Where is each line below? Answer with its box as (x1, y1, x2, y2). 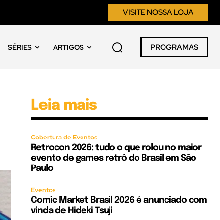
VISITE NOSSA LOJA (123, 7, 193, 17)
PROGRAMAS (150, 42, 198, 53)
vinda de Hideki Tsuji (31, 206, 113, 215)
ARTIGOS (53, 43, 84, 52)
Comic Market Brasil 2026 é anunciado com (31, 196, 207, 205)
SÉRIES (7, 43, 32, 52)
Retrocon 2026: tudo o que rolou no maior (31, 143, 202, 152)
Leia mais (31, 98, 97, 113)
